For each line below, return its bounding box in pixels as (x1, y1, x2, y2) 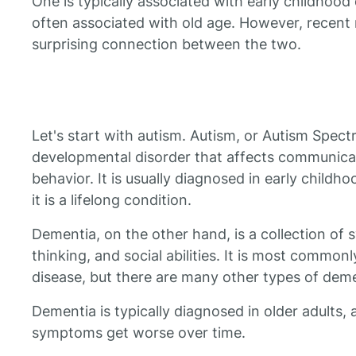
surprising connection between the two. (32, 36, 301, 53)
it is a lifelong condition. (32, 192, 192, 209)
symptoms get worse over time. (32, 324, 246, 342)
